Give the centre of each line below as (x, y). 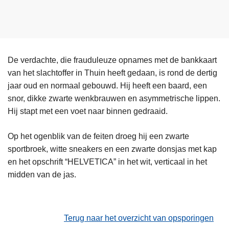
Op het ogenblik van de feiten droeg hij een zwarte (98, 136)
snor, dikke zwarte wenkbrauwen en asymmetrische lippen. (114, 98)
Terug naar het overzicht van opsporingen (139, 218)
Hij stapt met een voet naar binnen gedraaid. (89, 111)
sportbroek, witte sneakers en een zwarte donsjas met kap (112, 149)
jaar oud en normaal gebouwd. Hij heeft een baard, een (107, 85)
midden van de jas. (43, 174)
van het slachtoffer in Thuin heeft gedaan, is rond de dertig (112, 73)
